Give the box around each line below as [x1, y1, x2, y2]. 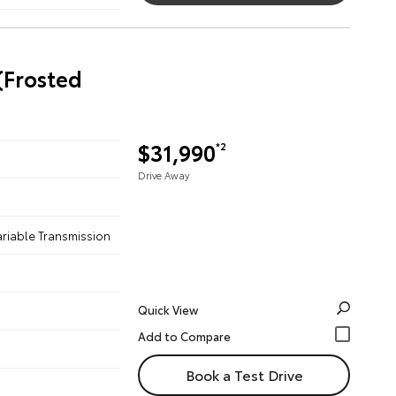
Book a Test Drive [185, 364, 303, 385]
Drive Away [138, 168, 189, 182]
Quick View [138, 301, 198, 317]
